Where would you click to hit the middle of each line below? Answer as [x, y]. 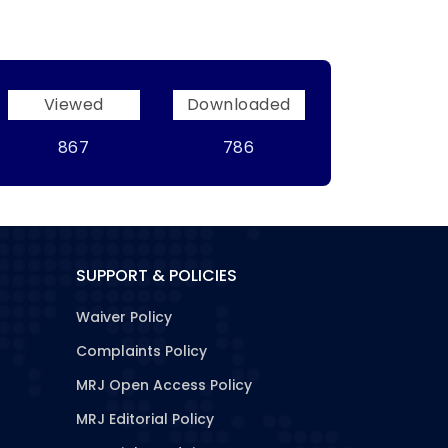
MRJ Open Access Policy [164, 385]
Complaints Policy [141, 351]
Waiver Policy [124, 317]
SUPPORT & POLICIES [156, 275]
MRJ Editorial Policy [145, 419]
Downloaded [238, 104]
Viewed [73, 104]
